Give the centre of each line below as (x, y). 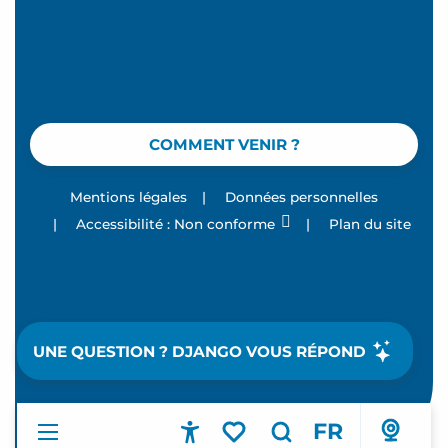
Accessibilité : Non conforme (175, 224)
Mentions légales (128, 197)
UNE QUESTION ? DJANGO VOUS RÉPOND (200, 351)
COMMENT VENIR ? (224, 145)
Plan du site (369, 224)
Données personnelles (301, 197)
